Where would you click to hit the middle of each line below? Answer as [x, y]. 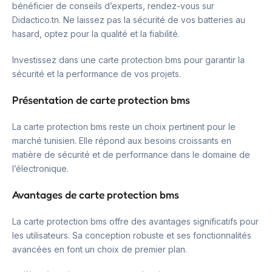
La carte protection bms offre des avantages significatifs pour [135, 222]
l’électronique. [40, 169]
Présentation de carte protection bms [101, 100]
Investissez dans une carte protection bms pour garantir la [128, 60]
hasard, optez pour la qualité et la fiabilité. [96, 34]
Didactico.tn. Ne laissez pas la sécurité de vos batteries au [129, 20]
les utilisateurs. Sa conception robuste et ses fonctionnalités [132, 236]
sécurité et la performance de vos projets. [97, 74]
